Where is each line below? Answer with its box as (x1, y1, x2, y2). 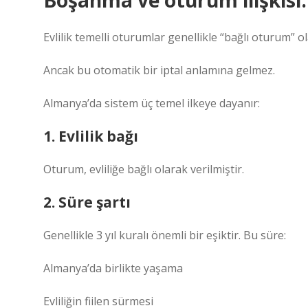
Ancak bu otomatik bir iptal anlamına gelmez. (43, 63, 275, 78)
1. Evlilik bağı (43, 126, 138, 146)
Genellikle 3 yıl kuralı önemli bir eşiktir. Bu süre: (43, 228, 286, 243)
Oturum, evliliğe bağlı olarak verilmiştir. (43, 162, 244, 177)
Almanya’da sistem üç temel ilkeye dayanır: (43, 96, 260, 111)
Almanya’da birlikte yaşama (43, 261, 183, 276)
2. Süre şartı (43, 192, 131, 212)
